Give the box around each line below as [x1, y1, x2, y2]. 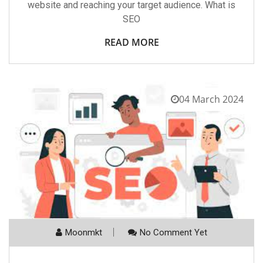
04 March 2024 [179, 92, 244, 106]
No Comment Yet [140, 227, 207, 238]
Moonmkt [65, 227, 102, 238]
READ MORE [104, 35, 159, 49]
